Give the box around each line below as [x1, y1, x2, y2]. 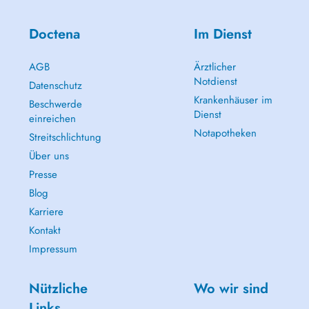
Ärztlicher [193, 59, 236, 74]
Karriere [28, 204, 63, 219]
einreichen [28, 111, 76, 126]
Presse [28, 167, 57, 182]
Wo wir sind [193, 279, 268, 299]
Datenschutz [28, 78, 82, 93]
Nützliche [28, 279, 88, 299]
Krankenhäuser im [193, 92, 272, 108]
